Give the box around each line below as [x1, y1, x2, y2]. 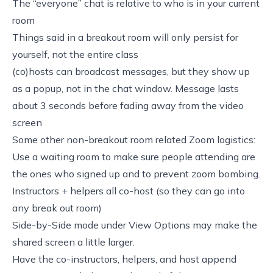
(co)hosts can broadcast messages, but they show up [12, 65, 250, 77]
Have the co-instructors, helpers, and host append [12, 252, 236, 265]
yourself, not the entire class [12, 48, 138, 60]
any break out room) [12, 201, 102, 214]
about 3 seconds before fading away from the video [12, 99, 244, 112]
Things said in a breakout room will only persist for [12, 30, 238, 43]
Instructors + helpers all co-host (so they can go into [12, 184, 245, 197]
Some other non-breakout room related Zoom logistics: [12, 133, 255, 146]
